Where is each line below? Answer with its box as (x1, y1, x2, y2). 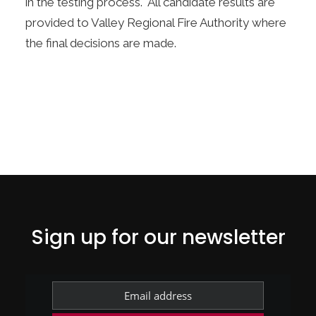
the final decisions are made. (25, 36, 176, 50)
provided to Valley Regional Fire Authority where (25, 16, 286, 30)
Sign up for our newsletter (30, 224, 286, 251)
